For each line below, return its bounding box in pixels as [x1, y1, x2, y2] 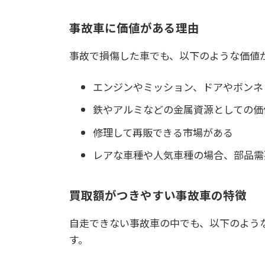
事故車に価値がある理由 [69, 19, 199, 37]
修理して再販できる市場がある [93, 124, 233, 140]
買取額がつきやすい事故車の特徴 [69, 186, 247, 204]
